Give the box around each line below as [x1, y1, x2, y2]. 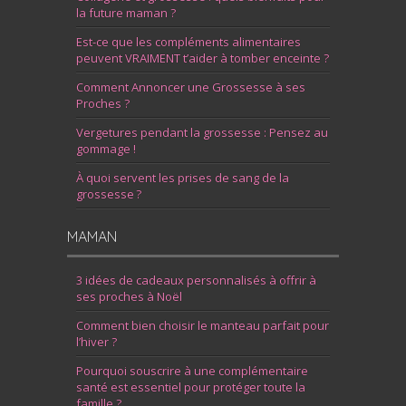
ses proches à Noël [76, 288, 182, 305]
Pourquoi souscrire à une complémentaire [76, 362, 308, 380]
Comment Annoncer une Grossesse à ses [76, 79, 305, 96]
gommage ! [76, 140, 136, 158]
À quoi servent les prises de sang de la [76, 169, 289, 187]
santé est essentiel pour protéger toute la [76, 379, 305, 396]
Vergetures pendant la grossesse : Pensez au [76, 124, 328, 141]
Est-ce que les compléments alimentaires [76, 34, 301, 51]
